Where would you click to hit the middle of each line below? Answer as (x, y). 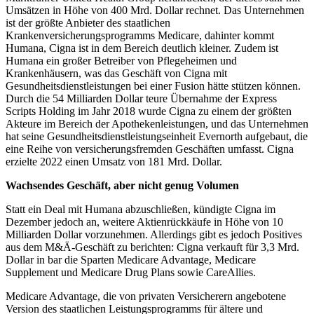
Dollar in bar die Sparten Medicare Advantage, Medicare (131, 260)
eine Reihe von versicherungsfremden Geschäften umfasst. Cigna (150, 149)
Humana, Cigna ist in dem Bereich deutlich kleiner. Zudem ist (142, 48)
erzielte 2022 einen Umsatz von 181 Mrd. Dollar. (114, 162)
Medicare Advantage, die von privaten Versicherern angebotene (146, 296)
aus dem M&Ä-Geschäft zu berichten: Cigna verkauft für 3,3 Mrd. (152, 247)
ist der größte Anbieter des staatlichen (88, 23)
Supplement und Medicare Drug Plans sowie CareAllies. (131, 273)
